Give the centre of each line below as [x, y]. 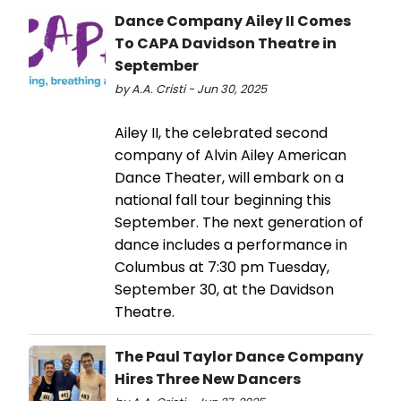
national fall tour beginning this [223, 200]
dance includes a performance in [231, 244]
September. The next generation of [239, 222]
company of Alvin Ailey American [230, 155]
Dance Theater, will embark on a [229, 177]
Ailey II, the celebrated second [221, 132]
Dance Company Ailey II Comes [233, 21]
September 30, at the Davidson [224, 289]
